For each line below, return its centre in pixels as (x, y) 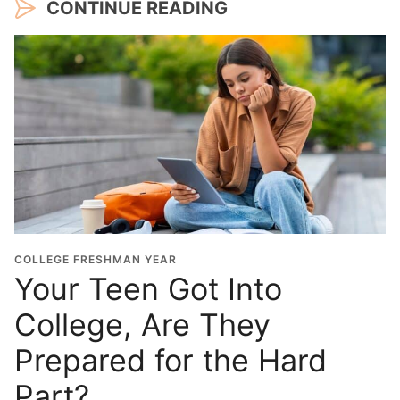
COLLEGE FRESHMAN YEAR (96, 260)
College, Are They (142, 325)
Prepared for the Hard (171, 361)
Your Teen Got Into (148, 289)
